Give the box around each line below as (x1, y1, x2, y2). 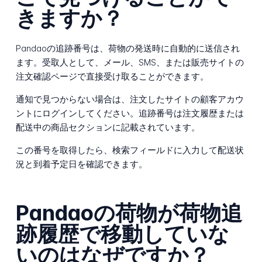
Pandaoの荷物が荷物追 (15, 199, 242, 226)
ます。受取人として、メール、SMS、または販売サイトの (15, 57, 244, 68)
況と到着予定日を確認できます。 (15, 158, 147, 170)
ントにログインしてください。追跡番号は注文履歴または (15, 108, 244, 119)
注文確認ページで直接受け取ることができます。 (15, 71, 209, 82)
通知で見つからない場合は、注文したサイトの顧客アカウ (15, 94, 244, 105)
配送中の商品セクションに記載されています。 (15, 122, 200, 133)
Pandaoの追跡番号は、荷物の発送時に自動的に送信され (15, 43, 240, 54)
